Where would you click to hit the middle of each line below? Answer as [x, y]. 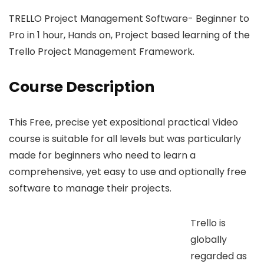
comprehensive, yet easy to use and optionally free [128, 171]
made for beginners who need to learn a [102, 155]
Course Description [82, 87]
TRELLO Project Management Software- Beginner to [129, 18]
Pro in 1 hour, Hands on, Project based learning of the [129, 35]
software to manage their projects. [90, 188]
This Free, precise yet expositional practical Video [123, 122]
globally [209, 239]
